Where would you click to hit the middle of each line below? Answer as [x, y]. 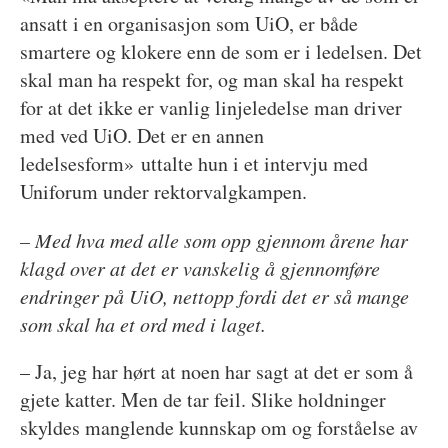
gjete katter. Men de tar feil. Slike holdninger [202, 399]
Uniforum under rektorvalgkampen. [164, 191]
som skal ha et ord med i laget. [142, 323]
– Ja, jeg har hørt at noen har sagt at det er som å [216, 371]
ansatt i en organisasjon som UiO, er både [188, 23]
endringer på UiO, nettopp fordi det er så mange [214, 295]
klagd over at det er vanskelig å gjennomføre [199, 267]
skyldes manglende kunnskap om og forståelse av [218, 427]
